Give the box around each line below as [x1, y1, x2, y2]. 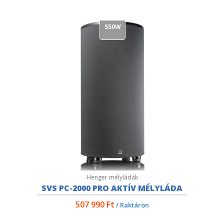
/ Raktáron [114, 200, 149, 209]
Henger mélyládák [86, 173, 138, 181]
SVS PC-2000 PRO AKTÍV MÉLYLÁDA [41, 182, 182, 193]
